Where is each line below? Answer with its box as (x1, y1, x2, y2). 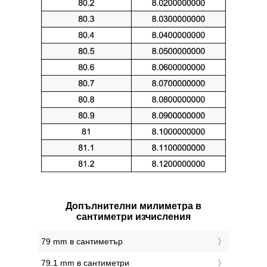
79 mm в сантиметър (41, 237, 123, 247)
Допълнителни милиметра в (66, 201, 201, 212)
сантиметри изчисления (76, 212, 191, 222)
